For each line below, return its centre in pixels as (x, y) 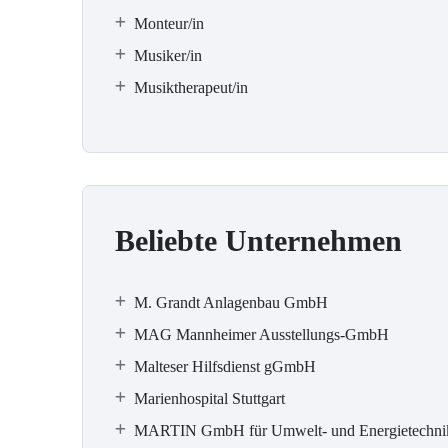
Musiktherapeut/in (191, 87)
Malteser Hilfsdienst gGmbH (225, 366)
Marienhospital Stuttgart (209, 398)
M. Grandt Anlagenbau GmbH (231, 302)
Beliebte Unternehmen (258, 240)
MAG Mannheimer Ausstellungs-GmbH (261, 334)
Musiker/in (168, 55)
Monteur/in (169, 23)
